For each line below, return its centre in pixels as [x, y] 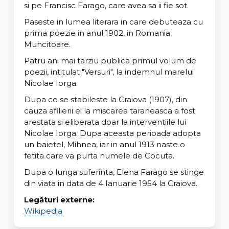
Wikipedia [43, 211]
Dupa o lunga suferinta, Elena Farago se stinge [114, 172]
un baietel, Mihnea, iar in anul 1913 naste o [104, 144]
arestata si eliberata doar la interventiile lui [105, 122]
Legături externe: [59, 199]
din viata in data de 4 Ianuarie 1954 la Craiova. [110, 183]
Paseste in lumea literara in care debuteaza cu [113, 21]
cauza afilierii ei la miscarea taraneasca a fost [109, 110]
